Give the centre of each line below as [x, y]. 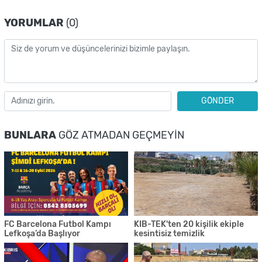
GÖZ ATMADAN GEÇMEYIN [120, 135]
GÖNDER [217, 101]
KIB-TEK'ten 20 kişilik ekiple [189, 224]
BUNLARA [30, 135]
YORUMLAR [34, 23]
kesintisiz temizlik [169, 234]
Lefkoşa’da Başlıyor [42, 234]
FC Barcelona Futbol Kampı [58, 224]
